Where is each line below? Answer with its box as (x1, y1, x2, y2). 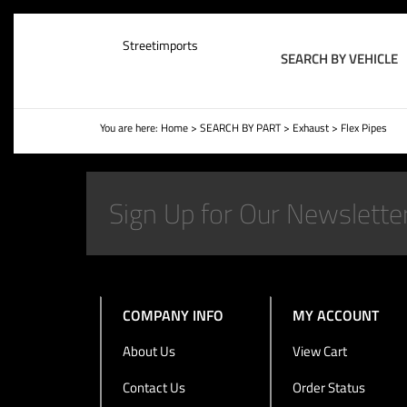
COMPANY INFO (122, 304, 223, 326)
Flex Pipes (340, 119, 387, 136)
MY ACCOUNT (293, 304, 380, 326)
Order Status (293, 377, 366, 398)
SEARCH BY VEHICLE (280, 48, 398, 69)
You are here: (99, 119, 161, 136)
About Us (122, 341, 175, 362)
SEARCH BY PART (199, 119, 281, 136)
